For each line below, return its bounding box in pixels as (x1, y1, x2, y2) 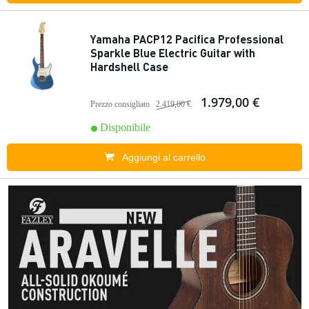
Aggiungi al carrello (121, 152, 206, 163)
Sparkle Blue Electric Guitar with (90, 46, 255, 60)
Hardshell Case (90, 59, 168, 74)
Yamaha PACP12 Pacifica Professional (90, 32, 283, 46)
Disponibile (100, 121, 150, 133)
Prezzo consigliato (90, 99, 150, 109)
